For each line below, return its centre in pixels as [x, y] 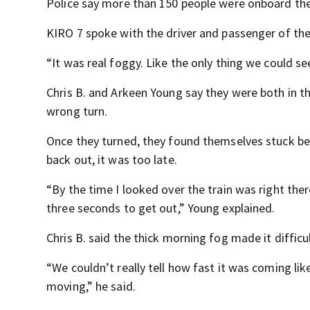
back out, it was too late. [112, 159]
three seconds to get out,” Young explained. [161, 208]
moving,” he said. [91, 286]
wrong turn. [77, 111]
